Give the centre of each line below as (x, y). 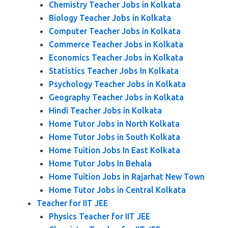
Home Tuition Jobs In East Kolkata (115, 150)
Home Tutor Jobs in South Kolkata (115, 137)
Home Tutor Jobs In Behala (100, 163)
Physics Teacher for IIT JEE (99, 216)
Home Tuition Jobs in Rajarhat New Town (127, 177)
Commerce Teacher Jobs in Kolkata (116, 44)
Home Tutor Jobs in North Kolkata (114, 124)
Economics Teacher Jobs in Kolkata (116, 58)
